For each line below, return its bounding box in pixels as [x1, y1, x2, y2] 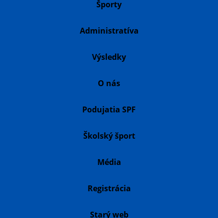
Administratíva [79, 25, 139, 36]
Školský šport [83, 130, 135, 142]
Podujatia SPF [82, 104, 136, 115]
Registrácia [87, 183, 131, 194]
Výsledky [92, 52, 126, 63]
